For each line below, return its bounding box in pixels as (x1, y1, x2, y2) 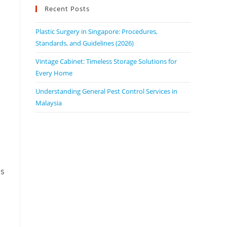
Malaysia (35, 98, 62, 107)
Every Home (35, 68, 72, 78)
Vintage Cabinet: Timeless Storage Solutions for (35, 56, 177, 66)
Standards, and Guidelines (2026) (35, 38, 134, 48)
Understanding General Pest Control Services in (35, 86, 177, 96)
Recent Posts (45, 4, 90, 13)
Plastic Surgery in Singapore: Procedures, (35, 26, 158, 36)
